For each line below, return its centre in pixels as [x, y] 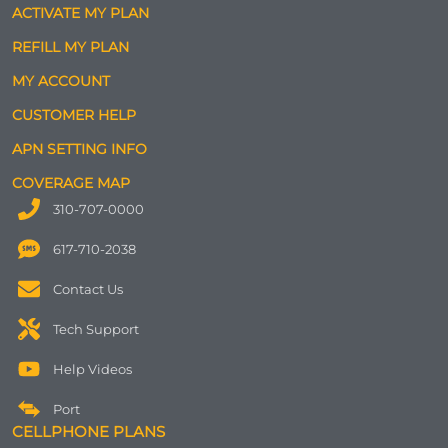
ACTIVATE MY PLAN [80, 12]
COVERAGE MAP [71, 182]
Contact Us [87, 288]
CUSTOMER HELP [74, 114]
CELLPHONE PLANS [88, 431]
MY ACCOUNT [61, 80]
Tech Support [95, 328]
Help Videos [92, 368]
